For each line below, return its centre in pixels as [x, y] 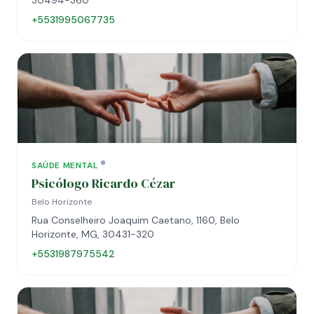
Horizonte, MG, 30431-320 [93, 234]
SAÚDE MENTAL [65, 165]
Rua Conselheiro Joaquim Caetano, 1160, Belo [136, 220]
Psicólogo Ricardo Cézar [103, 183]
